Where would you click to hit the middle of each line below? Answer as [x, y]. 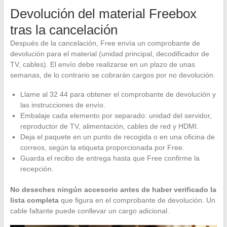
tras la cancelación [64, 30]
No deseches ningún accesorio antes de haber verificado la [113, 190]
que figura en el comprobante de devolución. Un [137, 200]
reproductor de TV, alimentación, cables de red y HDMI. [109, 126]
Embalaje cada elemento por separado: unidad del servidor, [116, 116]
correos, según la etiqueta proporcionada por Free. [102, 148]
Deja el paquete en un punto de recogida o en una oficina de [117, 137]
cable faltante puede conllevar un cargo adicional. [89, 211]
